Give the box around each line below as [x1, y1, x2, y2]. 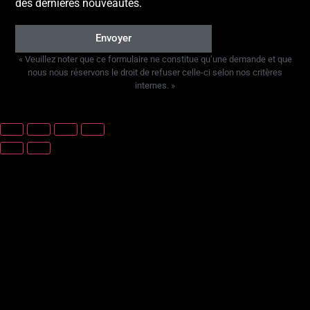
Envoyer [95, 32, 132, 45]
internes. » [135, 80, 175, 91]
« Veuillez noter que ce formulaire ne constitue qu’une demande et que [18, 53, 292, 64]
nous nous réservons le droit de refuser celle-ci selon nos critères [28, 66, 282, 77]
